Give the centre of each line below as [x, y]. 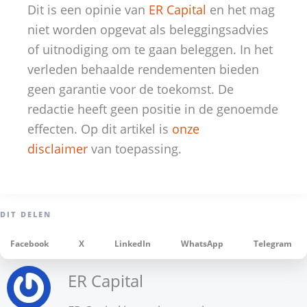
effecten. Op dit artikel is [100, 128]
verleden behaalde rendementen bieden [143, 69]
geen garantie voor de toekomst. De [131, 89]
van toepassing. [135, 148]
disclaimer [58, 148]
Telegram [273, 243]
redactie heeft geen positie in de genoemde [153, 109]
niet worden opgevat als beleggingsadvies [148, 29]
